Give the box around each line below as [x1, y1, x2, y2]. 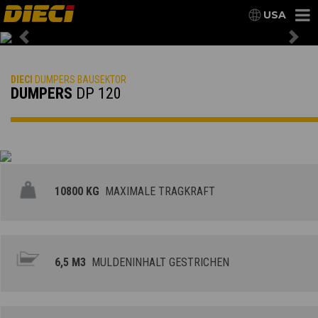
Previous [23, 37, 73, 51]
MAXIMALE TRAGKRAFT [99, 185, 216, 199]
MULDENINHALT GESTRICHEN [86, 256, 230, 270]
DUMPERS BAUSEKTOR [33, 74, 126, 86]
